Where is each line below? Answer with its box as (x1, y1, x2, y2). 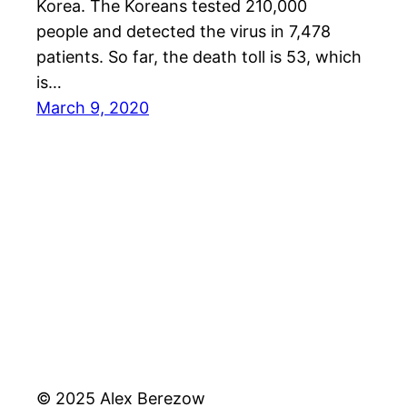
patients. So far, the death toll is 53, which (36, 47, 362, 67)
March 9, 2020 (36, 98, 149, 118)
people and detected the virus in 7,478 (36, 22, 331, 42)
